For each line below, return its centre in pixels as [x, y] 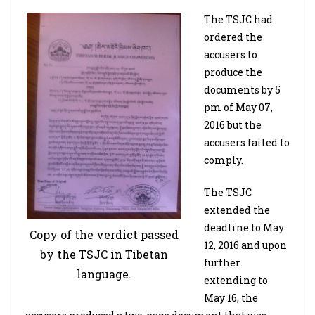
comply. [224, 160]
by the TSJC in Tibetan [104, 254]
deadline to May [244, 227]
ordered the [233, 37]
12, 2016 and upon [245, 245]
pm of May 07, [238, 107]
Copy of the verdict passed [104, 234]
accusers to [231, 54]
